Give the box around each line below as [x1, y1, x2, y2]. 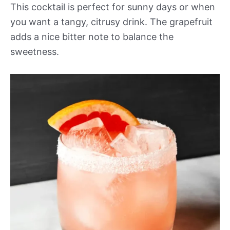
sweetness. [10, 46, 59, 57]
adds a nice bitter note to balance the [10, 31, 174, 42]
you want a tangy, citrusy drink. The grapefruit [10, 16, 213, 27]
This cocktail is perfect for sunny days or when [10, 1, 215, 12]
